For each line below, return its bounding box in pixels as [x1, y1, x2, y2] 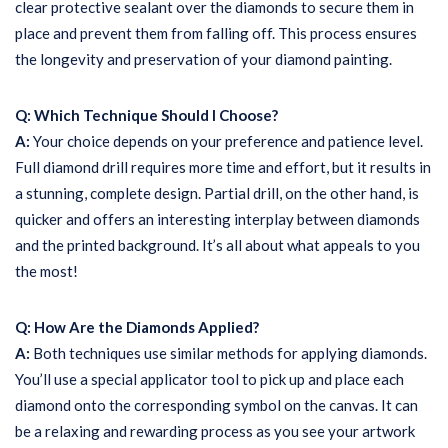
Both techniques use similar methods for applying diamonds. [33, 344, 427, 362]
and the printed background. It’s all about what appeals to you [15, 236, 420, 254]
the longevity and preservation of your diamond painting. [15, 50, 392, 68]
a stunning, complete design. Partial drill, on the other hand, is [15, 184, 419, 202]
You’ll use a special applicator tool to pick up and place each [15, 370, 404, 388]
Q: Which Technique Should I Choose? [15, 106, 278, 124]
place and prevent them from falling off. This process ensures [15, 24, 417, 42]
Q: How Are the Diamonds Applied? [15, 318, 259, 336]
